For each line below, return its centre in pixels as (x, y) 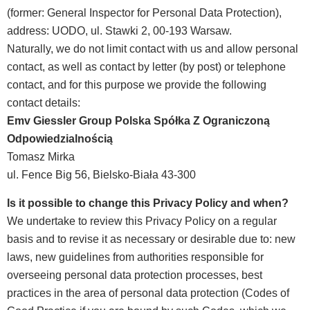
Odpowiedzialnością (60, 139)
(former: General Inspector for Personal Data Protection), (144, 13)
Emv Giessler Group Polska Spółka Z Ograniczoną (138, 121)
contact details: (44, 103)
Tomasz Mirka (41, 157)
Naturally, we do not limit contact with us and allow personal (153, 49)
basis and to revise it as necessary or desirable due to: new (151, 239)
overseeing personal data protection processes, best (135, 275)
